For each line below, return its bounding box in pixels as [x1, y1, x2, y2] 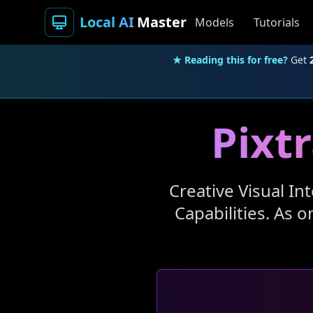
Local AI [80, 13, 134, 31]
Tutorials [254, 15, 300, 30]
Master [137, 13, 187, 31]
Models [195, 15, 234, 30]
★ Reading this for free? [172, 53, 288, 66]
